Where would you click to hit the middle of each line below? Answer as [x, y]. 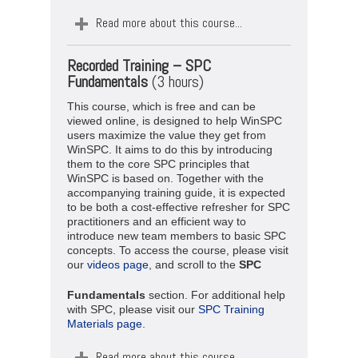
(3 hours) [176, 81]
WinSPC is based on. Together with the [165, 178]
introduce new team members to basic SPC [177, 235]
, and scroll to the [194, 264]
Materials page [105, 323]
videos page [118, 264]
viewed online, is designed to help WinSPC [175, 120]
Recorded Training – [126, 65]
